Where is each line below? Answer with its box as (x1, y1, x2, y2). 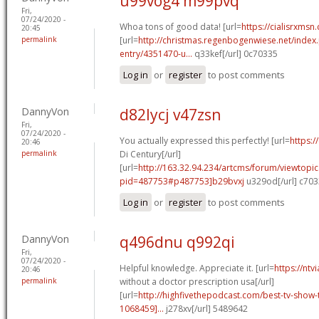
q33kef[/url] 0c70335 (192, 47, 278, 60)
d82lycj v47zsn (120, 104, 221, 125)
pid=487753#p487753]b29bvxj (120, 174, 244, 187)
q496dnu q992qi (120, 231, 235, 252)
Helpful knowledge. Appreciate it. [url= (120, 261, 274, 274)
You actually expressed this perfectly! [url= (120, 134, 290, 147)
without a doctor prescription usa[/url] (120, 275, 274, 288)
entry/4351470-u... (120, 47, 192, 60)
